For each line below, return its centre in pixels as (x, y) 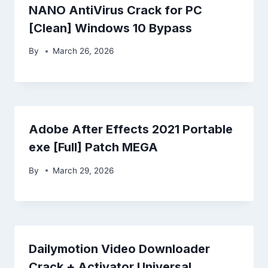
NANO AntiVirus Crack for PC (115, 10)
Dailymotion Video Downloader (119, 249)
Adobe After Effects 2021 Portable (131, 130)
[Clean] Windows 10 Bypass (110, 28)
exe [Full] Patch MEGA (93, 147)
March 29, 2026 (83, 170)
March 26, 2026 (83, 51)
